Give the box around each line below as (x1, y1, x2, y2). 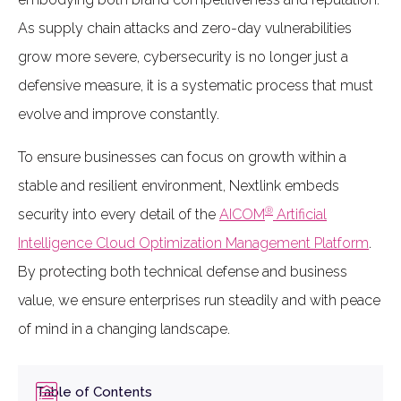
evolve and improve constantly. (18, 106, 219, 123)
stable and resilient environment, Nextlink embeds (18, 177, 339, 194)
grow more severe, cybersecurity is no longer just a (18, 48, 348, 65)
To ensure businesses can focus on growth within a (18, 149, 346, 166)
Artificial (273, 206, 327, 223)
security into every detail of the (18, 206, 219, 223)
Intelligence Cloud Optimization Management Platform (18, 235, 369, 252)
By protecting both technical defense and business (18, 263, 347, 280)
